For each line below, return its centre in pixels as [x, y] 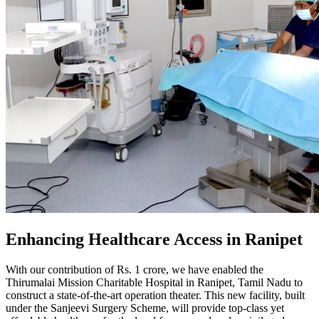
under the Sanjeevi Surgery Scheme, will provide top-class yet [145, 308]
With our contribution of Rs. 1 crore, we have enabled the [135, 270]
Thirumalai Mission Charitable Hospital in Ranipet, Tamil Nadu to [154, 283]
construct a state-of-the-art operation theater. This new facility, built [155, 296]
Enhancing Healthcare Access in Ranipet [154, 240]
